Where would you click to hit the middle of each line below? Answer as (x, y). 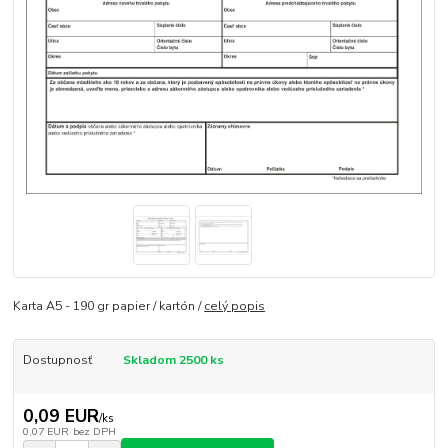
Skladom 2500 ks (173, 359)
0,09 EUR (60, 416)
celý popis (235, 305)
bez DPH (94, 432)
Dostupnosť (57, 359)
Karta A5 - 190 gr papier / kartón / (109, 305)
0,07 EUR (45, 432)
